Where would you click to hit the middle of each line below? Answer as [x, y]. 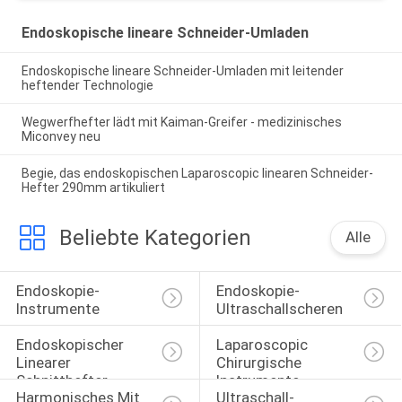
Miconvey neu [61, 136]
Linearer [45, 362]
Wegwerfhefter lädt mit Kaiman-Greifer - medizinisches [181, 122]
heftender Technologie [87, 85]
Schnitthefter [61, 380]
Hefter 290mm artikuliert [93, 187]
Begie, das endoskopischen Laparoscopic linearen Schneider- [197, 173]
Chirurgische [260, 362]
